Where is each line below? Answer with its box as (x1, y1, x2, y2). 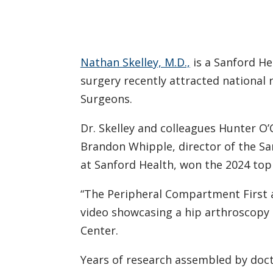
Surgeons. (80, 91, 132, 106)
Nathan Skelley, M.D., (80, 54, 190, 69)
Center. (80, 222, 118, 238)
